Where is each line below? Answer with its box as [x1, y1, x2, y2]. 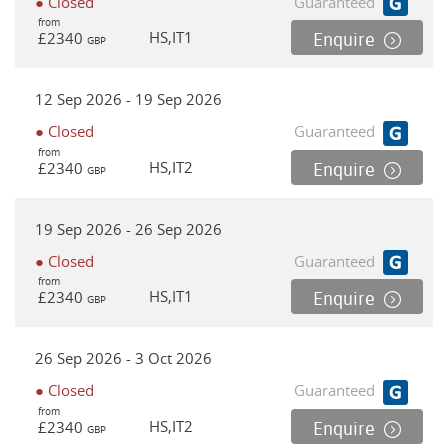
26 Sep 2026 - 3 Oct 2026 [35, 348, 212, 369]
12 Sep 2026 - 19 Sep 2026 [35, 89, 222, 110]
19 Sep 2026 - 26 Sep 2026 [35, 218, 222, 239]
